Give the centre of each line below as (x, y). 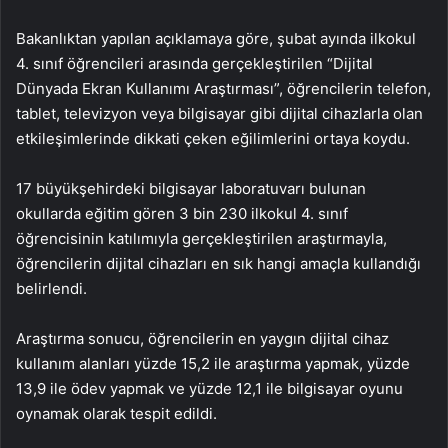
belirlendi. (51, 288)
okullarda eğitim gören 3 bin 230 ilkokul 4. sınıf (182, 213)
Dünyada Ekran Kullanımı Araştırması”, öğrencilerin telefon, (223, 88)
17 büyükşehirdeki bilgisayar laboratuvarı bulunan (191, 188)
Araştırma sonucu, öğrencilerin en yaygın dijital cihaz (202, 338)
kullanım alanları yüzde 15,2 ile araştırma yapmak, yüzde (213, 363)
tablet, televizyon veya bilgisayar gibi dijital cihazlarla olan (219, 113)
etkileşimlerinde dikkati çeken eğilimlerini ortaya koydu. (213, 138)
